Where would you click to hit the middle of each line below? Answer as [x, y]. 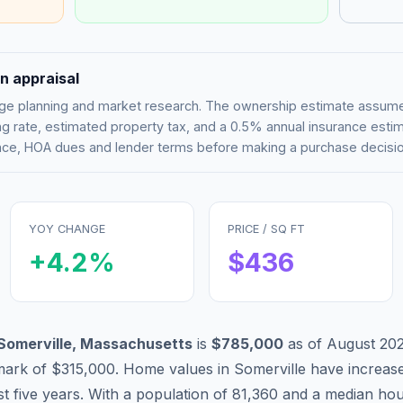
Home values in [179, 368]
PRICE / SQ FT [266, 228]
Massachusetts [136, 343]
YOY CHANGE [67, 228]
